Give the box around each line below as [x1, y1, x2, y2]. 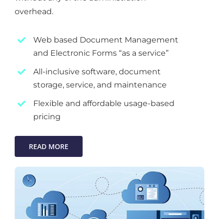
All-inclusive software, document [33, 67, 161, 77]
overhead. [14, 7, 53, 17]
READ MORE [28, 142, 68, 152]
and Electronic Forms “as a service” [33, 48, 169, 58]
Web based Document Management [33, 35, 179, 45]
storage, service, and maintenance [33, 80, 167, 90]
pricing [33, 112, 61, 122]
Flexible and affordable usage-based [33, 99, 175, 109]
